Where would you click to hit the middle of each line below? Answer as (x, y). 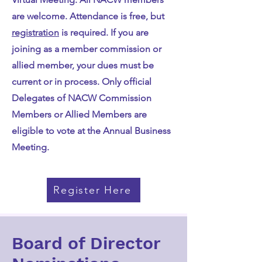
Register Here (92, 190)
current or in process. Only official (82, 82)
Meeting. (30, 147)
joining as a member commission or (87, 49)
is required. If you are (104, 32)
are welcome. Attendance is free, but (88, 16)
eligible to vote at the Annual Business (91, 131)
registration (35, 32)
